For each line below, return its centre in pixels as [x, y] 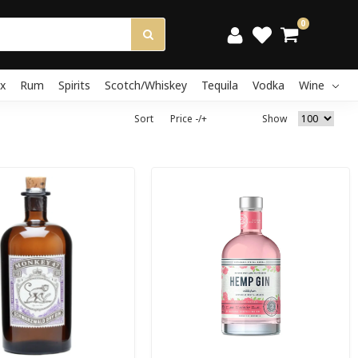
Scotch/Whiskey [146, 85]
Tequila [220, 85]
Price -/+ [189, 118]
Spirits [74, 85]
